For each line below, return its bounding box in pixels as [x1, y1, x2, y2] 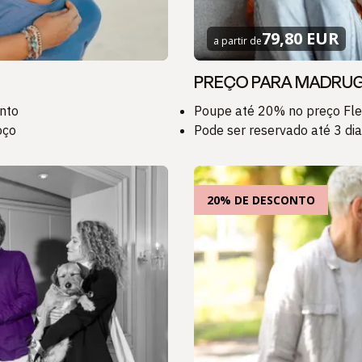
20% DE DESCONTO [207, 192, 315, 208]
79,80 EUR [262, 27, 339, 50]
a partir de [213, 34, 262, 48]
